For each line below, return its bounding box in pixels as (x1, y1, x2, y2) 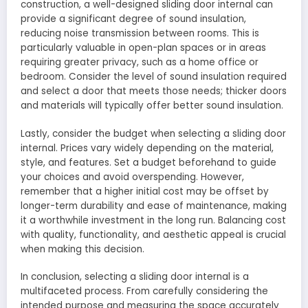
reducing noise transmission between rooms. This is (21, 27, 259, 41)
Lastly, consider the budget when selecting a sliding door (21, 126, 286, 140)
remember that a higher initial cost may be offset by (21, 184, 269, 198)
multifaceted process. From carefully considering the (21, 284, 268, 298)
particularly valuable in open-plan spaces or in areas (21, 41, 266, 55)
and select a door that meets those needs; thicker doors (21, 85, 287, 98)
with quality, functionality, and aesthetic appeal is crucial (21, 228, 286, 241)
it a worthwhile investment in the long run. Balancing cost (21, 213, 286, 227)
